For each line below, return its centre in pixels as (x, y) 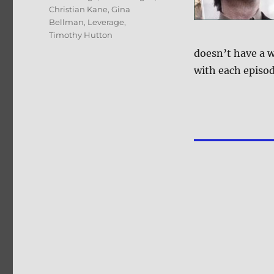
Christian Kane (79, 9)
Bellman (67, 22)
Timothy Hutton (81, 35)
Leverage (106, 22)
